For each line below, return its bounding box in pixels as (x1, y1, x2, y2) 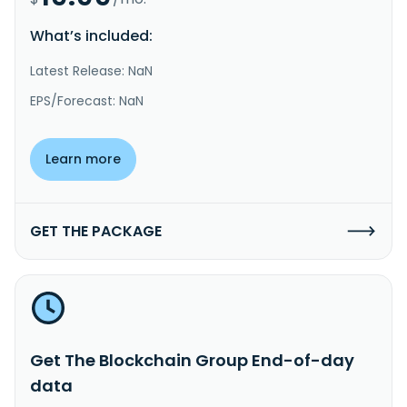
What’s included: (30, 25, 153, 46)
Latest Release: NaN (30, 61, 153, 80)
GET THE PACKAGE (30, 220, 162, 242)
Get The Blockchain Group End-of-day (30, 348, 354, 372)
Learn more (45, 149, 121, 168)
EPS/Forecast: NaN (30, 91, 144, 110)
